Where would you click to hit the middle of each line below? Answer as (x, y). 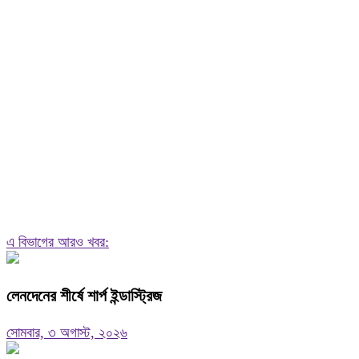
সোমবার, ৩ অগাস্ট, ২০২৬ (67, 332)
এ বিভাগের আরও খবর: (58, 242)
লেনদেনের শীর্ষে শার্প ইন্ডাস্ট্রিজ (84, 296)
